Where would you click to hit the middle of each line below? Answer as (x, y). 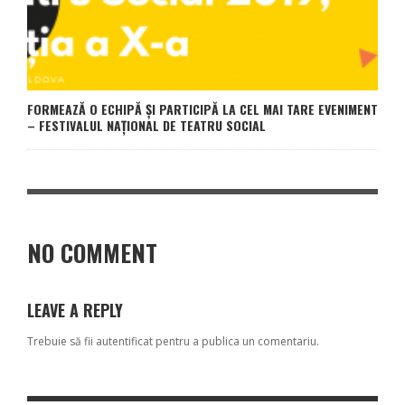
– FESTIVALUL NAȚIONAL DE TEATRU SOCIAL (146, 126)
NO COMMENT (92, 253)
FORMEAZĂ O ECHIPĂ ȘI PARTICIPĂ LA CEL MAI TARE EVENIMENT (202, 109)
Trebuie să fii (61, 342)
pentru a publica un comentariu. (236, 342)
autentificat (124, 342)
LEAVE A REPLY (75, 311)
